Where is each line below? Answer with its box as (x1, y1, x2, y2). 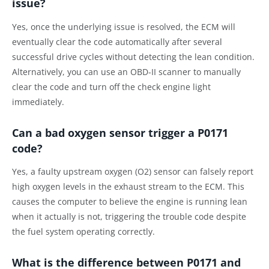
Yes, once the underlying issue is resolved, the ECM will (12, 20, 235, 32)
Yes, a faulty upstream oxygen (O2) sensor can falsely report (12, 166, 253, 178)
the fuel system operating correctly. (12, 226, 155, 238)
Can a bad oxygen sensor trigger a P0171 (12, 125, 228, 140)
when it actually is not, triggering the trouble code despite (12, 211, 246, 223)
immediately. (12, 95, 64, 107)
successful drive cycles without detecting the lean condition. (12, 50, 255, 62)
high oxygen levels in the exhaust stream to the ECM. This (12, 181, 244, 193)
